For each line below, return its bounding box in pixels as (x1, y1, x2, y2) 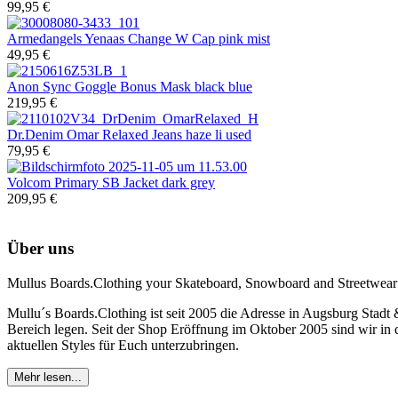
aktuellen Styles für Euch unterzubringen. (7, 338, 243, 354)
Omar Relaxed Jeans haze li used (63, 126, 251, 142)
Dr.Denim (7, 126, 63, 142)
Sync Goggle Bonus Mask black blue (39, 78, 252, 94)
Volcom (7, 174, 51, 190)
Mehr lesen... (14, 370, 82, 385)
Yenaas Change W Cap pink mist (82, 30, 270, 46)
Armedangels (7, 30, 82, 46)
